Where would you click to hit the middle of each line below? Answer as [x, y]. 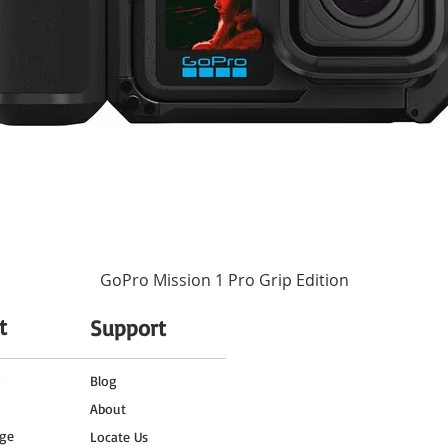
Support [128, 328]
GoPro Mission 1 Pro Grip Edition [224, 280]
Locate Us [119, 437]
